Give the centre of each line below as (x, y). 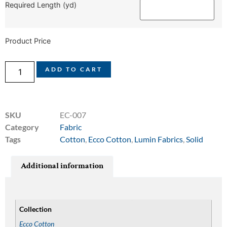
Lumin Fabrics (159, 139)
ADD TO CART (74, 69)
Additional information (62, 166)
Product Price (28, 41)
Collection (36, 209)
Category (22, 127)
